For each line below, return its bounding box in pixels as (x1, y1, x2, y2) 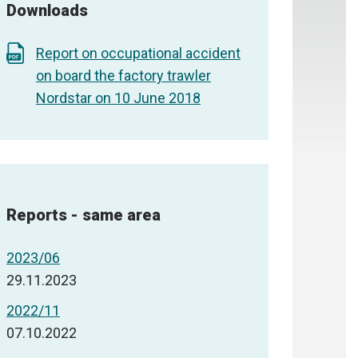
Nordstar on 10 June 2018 (36, 89, 201, 107)
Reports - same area (6, 205, 161, 225)
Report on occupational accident (36, 45, 241, 62)
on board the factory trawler (36, 67, 211, 85)
